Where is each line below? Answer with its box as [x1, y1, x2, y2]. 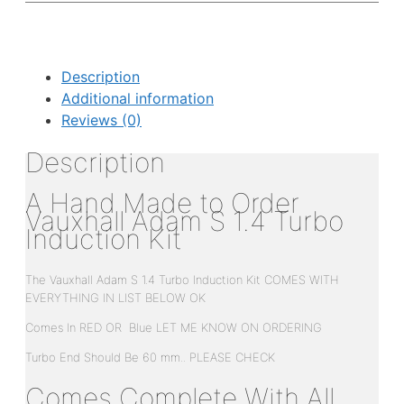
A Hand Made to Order [25, 187, 299, 220]
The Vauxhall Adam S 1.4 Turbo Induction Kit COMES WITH [25, 271, 339, 287]
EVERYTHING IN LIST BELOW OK [25, 289, 206, 305]
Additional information [61, 89, 214, 108]
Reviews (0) [61, 111, 142, 130]
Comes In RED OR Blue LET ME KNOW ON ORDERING [25, 319, 322, 335]
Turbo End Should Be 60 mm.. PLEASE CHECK [25, 349, 275, 364]
